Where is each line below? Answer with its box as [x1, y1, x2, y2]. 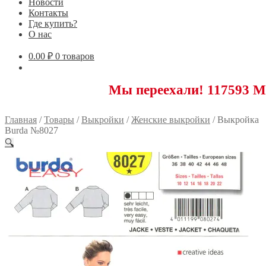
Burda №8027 [5, 125, 58, 135]
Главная [5, 114, 37, 125]
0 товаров [55, 50, 94, 61]
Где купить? [28, 18, 77, 28]
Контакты [28, 7, 68, 18]
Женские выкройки [131, 114, 210, 125]
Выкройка [217, 114, 259, 125]
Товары [44, 114, 74, 125]
